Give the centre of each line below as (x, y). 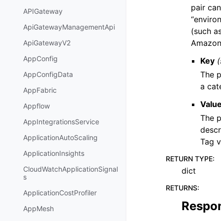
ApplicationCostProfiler (60, 193)
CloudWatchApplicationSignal (71, 169)
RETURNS (182, 188)
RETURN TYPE (189, 159)
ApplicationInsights (54, 153)
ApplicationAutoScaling (60, 138)
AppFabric (40, 90)
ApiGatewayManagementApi (69, 27)
